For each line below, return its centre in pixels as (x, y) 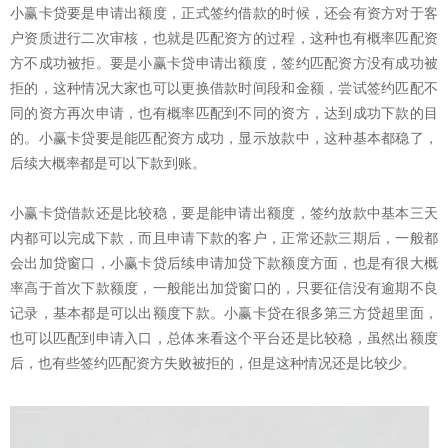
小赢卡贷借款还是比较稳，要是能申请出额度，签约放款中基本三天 (224, 213)
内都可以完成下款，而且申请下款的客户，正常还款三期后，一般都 (224, 238)
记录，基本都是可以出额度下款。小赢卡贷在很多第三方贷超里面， (224, 313)
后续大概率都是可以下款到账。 (108, 163)
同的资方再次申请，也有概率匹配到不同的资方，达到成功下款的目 (224, 113)
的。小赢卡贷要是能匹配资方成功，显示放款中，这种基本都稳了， (224, 138)
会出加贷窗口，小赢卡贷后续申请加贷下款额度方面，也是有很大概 (224, 263)
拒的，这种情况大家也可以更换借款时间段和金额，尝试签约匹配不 (224, 88)
